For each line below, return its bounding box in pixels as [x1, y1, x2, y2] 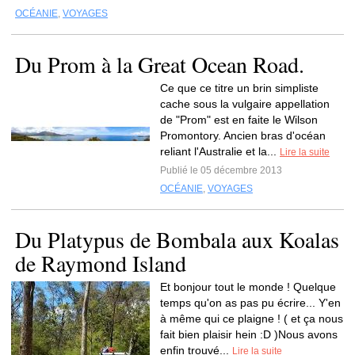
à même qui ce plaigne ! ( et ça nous [160, 312, 343, 325]
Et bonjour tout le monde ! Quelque [160, 281, 336, 293]
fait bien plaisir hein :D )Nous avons [160, 328, 338, 341]
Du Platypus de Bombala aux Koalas [15, 224, 339, 254]
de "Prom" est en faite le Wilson [160, 113, 318, 126]
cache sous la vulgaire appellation [160, 97, 330, 110]
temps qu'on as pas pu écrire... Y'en [160, 296, 341, 309]
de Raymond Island [15, 248, 186, 278]
